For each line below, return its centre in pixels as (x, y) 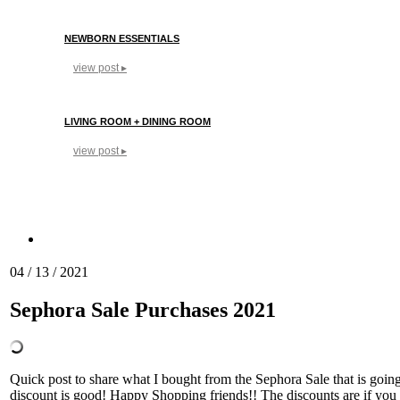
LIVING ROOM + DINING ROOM (137, 121)
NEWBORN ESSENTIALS (122, 38)
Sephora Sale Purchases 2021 (143, 309)
